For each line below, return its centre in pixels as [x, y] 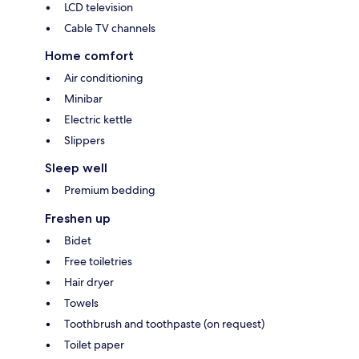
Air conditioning [104, 78]
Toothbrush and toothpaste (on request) [164, 324]
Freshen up [78, 219]
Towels [81, 303]
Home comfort [89, 56]
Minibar [83, 99]
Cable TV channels [110, 28]
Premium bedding [110, 190]
